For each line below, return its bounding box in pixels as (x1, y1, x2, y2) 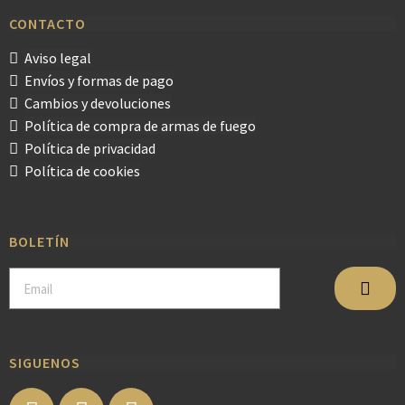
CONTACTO (9, 14, 86, 33)
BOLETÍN (9, 232, 70, 250)
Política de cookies (24, 162, 140, 180)
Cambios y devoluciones (24, 94, 171, 112)
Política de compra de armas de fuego (24, 117, 256, 135)
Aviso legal (24, 49, 91, 67)
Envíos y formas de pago (24, 71, 174, 89)
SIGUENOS (9, 353, 80, 372)
